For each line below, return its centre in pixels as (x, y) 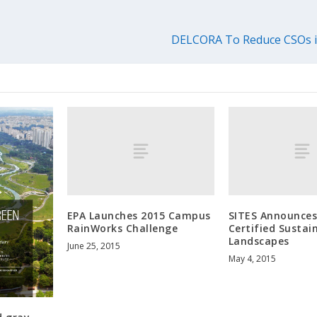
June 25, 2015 (93, 246)
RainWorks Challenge (122, 229)
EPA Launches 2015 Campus (139, 216)
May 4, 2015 (252, 259)
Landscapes (259, 241)
